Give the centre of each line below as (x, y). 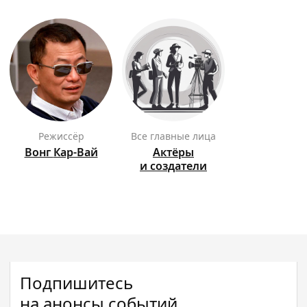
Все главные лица (176, 136)
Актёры (173, 152)
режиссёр (64, 136)
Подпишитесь (76, 283)
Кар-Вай (75, 152)
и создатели (173, 166)
